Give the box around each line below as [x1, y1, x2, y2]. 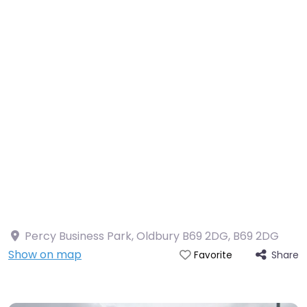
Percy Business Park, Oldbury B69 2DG [25, 228, 228, 244]
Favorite [193, 249, 232, 262]
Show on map [8, 247, 82, 262]
